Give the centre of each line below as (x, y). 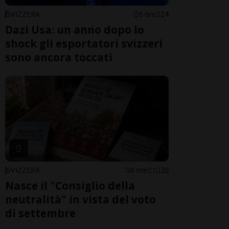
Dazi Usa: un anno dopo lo (75, 29)
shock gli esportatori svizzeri (84, 43)
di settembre (40, 213)
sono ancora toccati (59, 57)
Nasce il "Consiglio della (70, 185)
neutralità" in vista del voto (81, 199)
